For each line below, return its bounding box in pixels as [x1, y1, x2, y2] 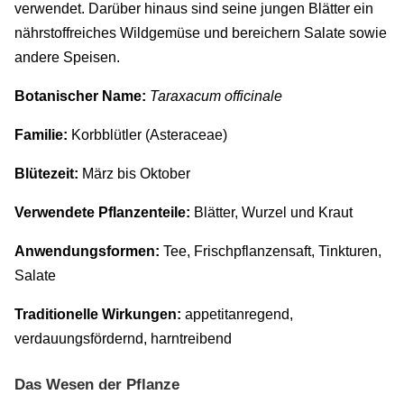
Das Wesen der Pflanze [14, 376, 179, 394]
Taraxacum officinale [150, 87, 282, 104]
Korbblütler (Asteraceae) [68, 126, 227, 142]
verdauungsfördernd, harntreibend [14, 330, 232, 346]
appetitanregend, [181, 306, 293, 322]
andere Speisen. [14, 49, 120, 65]
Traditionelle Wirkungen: [14, 306, 181, 322]
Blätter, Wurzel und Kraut [190, 204, 353, 220]
